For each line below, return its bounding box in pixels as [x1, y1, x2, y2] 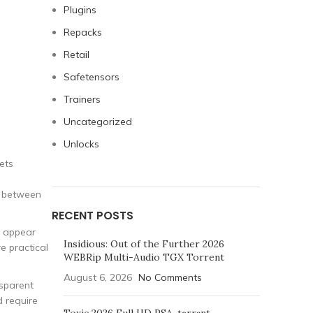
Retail [64, 48, 89, 61]
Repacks [64, 26, 102, 38]
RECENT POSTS [52, 208, 133, 224]
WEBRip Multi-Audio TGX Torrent [64, 251, 224, 263]
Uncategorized [64, 115, 132, 128]
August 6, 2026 [64, 271, 132, 284]
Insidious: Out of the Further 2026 [64, 238, 224, 250]
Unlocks [64, 138, 99, 150]
